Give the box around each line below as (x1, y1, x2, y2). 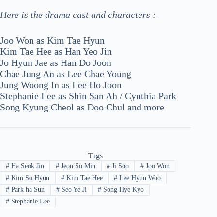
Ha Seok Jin (9, 162, 44, 170)
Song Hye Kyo (101, 186, 144, 193)
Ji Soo (110, 162, 129, 170)
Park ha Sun (9, 186, 45, 193)
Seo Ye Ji (59, 186, 87, 193)
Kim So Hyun (9, 174, 49, 182)
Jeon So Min (59, 162, 95, 170)
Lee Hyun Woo (117, 174, 161, 182)
